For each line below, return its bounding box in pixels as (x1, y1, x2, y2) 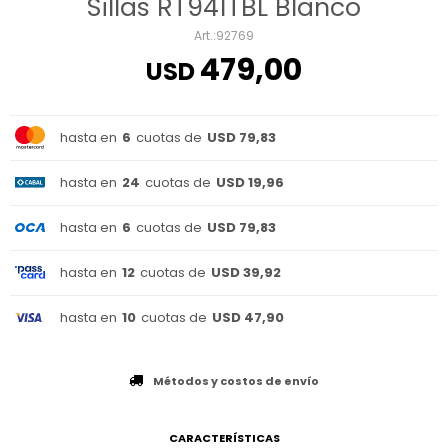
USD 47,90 (212, 308, 284, 327)
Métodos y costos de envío (153, 373, 319, 389)
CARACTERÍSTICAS (168, 430, 280, 446)
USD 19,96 (216, 173, 284, 192)
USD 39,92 (211, 263, 281, 282)
